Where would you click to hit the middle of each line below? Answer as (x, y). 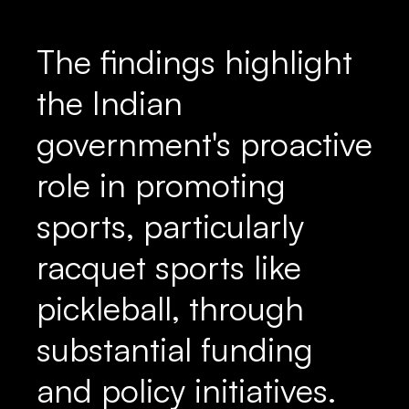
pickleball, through (170, 308)
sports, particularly (170, 226)
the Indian (110, 103)
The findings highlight (194, 62)
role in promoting (161, 185)
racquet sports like (169, 267)
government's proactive (204, 144)
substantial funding (175, 349)
